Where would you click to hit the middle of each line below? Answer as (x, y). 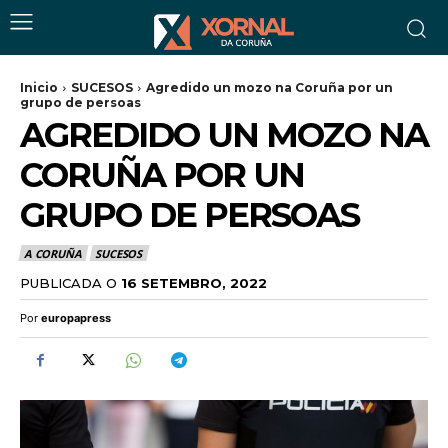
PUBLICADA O (68, 282)
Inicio (39, 87)
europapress (76, 317)
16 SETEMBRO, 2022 (194, 282)
